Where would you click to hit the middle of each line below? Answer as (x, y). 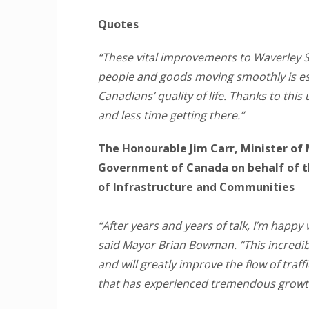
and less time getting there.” (171, 115)
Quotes (118, 24)
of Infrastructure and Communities (196, 187)
